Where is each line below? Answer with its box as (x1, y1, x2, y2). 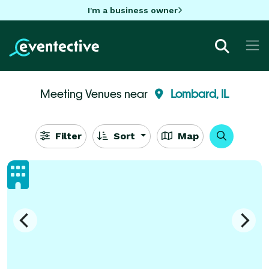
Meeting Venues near (40, 86, 150, 100)
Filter (52, 130, 82, 142)
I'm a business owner (87, 5, 178, 15)
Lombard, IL (171, 86, 229, 100)
